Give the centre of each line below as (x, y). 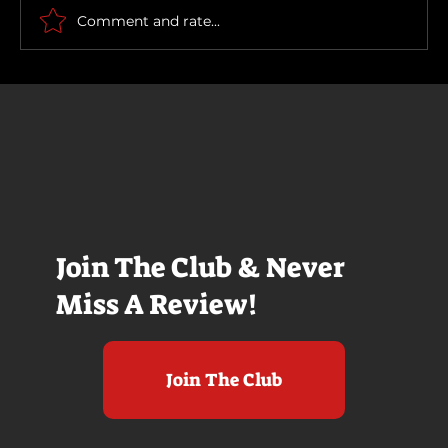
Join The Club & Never (200, 267)
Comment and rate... (148, 20)
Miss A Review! (159, 304)
